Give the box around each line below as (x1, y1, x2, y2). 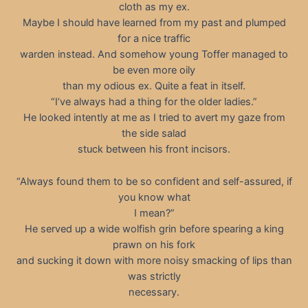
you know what (118, 190, 190, 203)
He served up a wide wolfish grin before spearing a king (24, 222, 284, 235)
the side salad (122, 127, 186, 140)
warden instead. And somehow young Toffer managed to (20, 48, 288, 61)
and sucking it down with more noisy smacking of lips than (16, 254, 292, 267)
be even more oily (113, 64, 195, 77)
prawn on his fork (113, 238, 195, 251)
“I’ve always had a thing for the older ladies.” (51, 96, 257, 109)
